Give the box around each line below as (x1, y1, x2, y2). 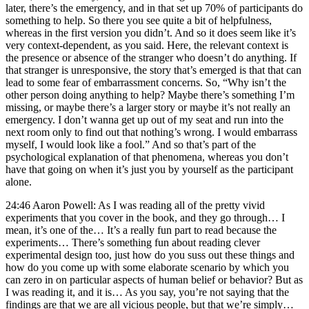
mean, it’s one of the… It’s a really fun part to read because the (6, 223, 277, 236)
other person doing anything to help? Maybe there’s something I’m (6, 88, 295, 101)
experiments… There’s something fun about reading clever (6, 236, 260, 248)
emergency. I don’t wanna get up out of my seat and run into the (6, 113, 283, 126)
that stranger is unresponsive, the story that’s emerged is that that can (6, 63, 301, 76)
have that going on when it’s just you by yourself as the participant (6, 163, 293, 175)
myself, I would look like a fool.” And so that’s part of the (6, 138, 256, 150)
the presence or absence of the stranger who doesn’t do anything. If (6, 51, 297, 63)
